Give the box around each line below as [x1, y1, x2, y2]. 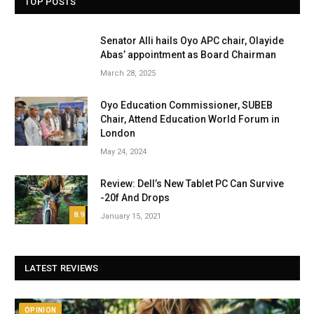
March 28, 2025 [100, 69, 156, 78]
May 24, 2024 [100, 147, 146, 157]
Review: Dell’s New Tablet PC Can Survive [100, 178, 284, 190]
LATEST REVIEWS [25, 262, 99, 273]
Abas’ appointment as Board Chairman [100, 49, 276, 61]
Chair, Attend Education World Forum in [100, 114, 280, 125]
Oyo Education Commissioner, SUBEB [100, 100, 273, 111]
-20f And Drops [100, 192, 170, 204]
